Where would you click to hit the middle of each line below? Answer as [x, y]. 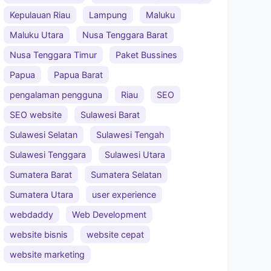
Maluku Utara [37, 34]
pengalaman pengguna [56, 94]
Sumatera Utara [41, 194]
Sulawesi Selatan [44, 134]
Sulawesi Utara [135, 154]
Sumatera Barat [41, 174]
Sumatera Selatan [126, 174]
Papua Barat [78, 74]
